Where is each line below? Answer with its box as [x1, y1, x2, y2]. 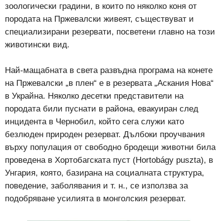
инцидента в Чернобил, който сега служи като [5, 116, 184, 126]
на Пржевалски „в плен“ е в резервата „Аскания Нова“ [5, 78, 214, 88]
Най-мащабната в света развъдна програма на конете [5, 65, 213, 75]
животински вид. [5, 39, 70, 49]
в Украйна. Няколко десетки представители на [5, 91, 184, 101]
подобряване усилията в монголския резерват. [5, 193, 186, 203]
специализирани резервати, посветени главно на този [5, 27, 215, 37]
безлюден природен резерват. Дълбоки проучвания [5, 129, 205, 139]
